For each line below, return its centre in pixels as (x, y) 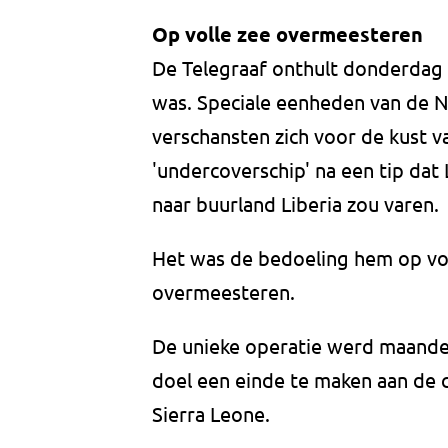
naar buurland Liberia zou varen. (298, 204)
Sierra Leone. (213, 414)
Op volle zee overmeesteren (287, 34)
